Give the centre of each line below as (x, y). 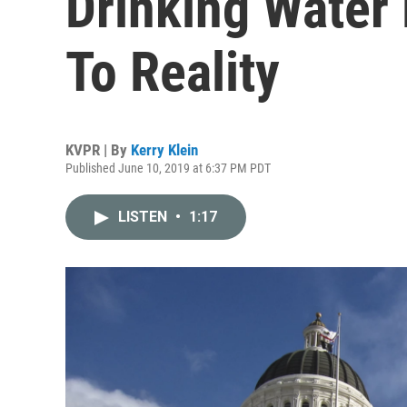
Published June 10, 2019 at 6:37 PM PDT (168, 168)
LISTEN (144, 217)
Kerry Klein (164, 150)
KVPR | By (98, 150)
